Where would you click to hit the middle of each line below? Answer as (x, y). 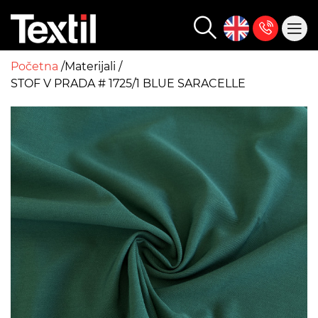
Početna (36, 66)
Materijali (92, 66)
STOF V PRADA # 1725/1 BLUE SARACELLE (128, 83)
